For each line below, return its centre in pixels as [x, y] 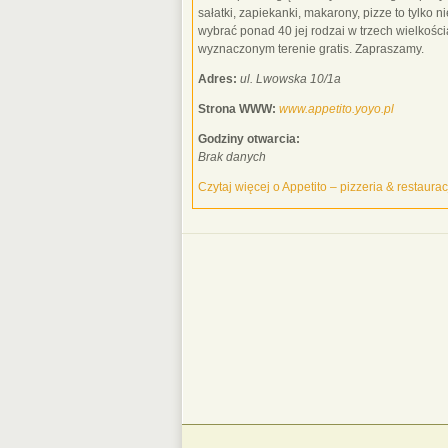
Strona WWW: [237, 109]
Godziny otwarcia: [249, 139]
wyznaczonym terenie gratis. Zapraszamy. [311, 49]
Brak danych [232, 157]
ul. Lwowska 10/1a [290, 79]
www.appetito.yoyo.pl [336, 109]
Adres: [217, 79]
